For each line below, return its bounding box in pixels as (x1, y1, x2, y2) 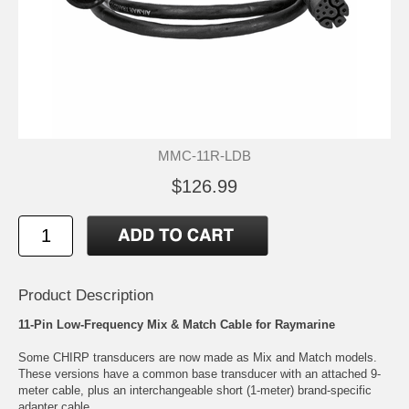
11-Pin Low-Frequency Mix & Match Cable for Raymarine (18, 317, 335, 331)
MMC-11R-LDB (158, 147, 251, 163)
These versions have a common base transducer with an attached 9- (18, 366, 381, 381)
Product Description (18, 286, 153, 304)
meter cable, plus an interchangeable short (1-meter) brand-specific (18, 383, 372, 397)
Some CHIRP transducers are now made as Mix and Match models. (18, 350, 377, 364)
